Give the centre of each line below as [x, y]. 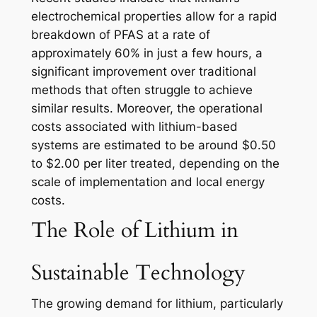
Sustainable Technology [138, 273]
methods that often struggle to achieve [142, 90]
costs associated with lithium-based [134, 127]
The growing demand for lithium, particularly [157, 304]
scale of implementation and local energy [148, 182]
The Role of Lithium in [134, 231]
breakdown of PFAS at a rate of [120, 35]
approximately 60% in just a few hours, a [146, 53]
